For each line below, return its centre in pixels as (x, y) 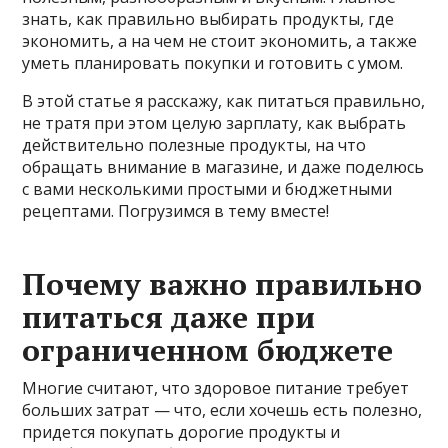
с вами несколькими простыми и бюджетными (207, 188)
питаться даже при (169, 316)
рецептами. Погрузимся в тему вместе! (176, 210)
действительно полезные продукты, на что (194, 144)
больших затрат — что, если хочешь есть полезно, (222, 409)
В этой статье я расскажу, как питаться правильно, (224, 100)
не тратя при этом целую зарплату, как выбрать (214, 122)
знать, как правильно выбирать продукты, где (208, 18)
